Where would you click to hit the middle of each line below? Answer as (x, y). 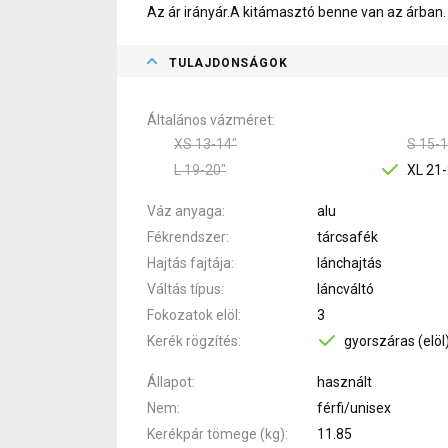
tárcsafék (347, 236)
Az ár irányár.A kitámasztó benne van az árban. (296, 11)
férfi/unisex (354, 407)
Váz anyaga (184, 210)
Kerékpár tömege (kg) (216, 433)
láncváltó (345, 288)
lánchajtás (349, 262)
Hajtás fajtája (189, 262)
